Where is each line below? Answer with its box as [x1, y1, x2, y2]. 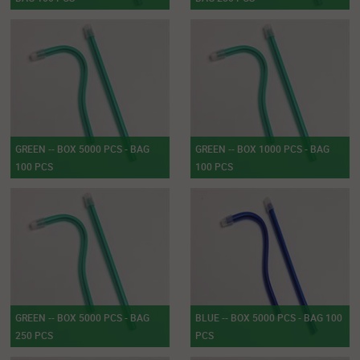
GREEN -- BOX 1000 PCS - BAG [194, 141, 329, 155]
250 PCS [15, 328, 54, 342]
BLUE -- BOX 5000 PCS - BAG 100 [194, 310, 342, 324]
